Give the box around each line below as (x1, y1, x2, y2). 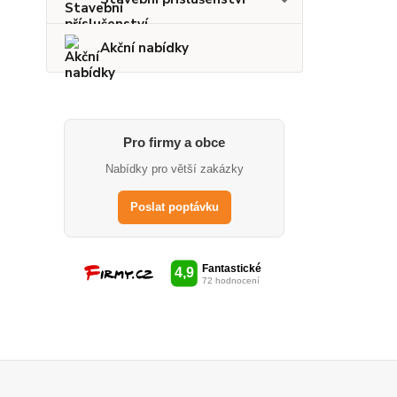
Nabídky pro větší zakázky (105, 162, 244, 176)
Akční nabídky (100, 39, 189, 58)
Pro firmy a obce (123, 135, 226, 151)
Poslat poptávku (129, 200, 219, 214)
